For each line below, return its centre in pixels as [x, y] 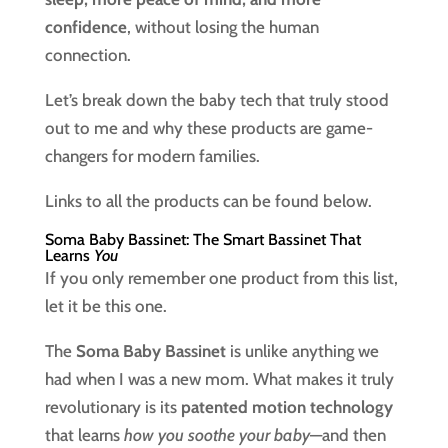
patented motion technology [286, 407]
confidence [85, 27]
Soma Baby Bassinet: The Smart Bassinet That [202, 239]
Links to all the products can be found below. [208, 201]
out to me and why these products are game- [208, 128]
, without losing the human [222, 27]
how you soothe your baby [216, 435]
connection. [87, 55]
